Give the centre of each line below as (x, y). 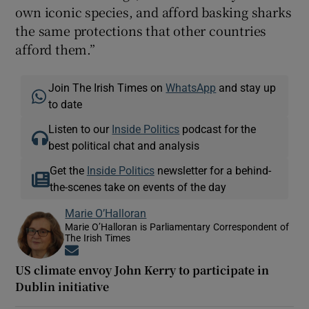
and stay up (246, 88)
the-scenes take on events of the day (138, 187)
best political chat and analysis (124, 146)
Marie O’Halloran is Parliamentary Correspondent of (177, 227)
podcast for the (218, 129)
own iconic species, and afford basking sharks (153, 12)
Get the (68, 171)
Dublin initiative (62, 287)
